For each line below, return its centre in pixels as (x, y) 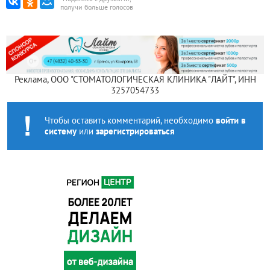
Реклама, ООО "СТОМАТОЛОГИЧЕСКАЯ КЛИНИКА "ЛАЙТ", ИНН (135, 79)
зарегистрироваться (135, 131)
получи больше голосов (97, 7)
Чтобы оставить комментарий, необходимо (130, 120)
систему (61, 131)
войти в (231, 120)
